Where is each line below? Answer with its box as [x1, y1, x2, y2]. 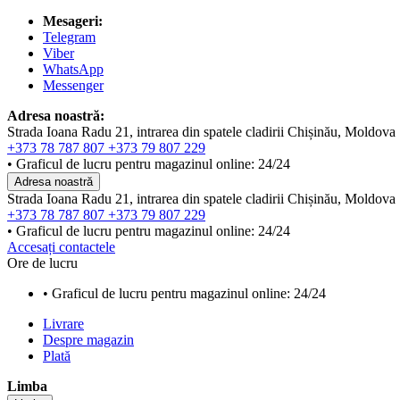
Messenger [43, 78, 104, 93]
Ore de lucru [7, 255, 78, 271]
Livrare [43, 316, 84, 331]
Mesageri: [43, 13, 103, 29]
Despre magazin [43, 332, 134, 347]
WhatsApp [43, 62, 104, 77]
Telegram [43, 29, 96, 45]
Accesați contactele [7, 239, 115, 254]
